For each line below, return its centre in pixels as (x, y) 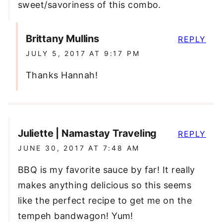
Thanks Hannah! (62, 75)
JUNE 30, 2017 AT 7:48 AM (79, 148)
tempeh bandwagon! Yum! (76, 216)
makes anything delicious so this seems (105, 185)
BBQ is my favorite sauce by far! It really (107, 169)
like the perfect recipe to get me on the (105, 200)
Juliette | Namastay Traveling (87, 133)
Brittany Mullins (62, 38)
